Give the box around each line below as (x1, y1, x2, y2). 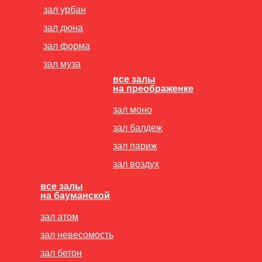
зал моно (113, 104, 152, 115)
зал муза (43, 58, 81, 69)
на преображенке (113, 83, 194, 94)
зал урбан (43, 4, 86, 15)
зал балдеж (113, 122, 163, 133)
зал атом (40, 211, 78, 222)
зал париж (113, 140, 157, 151)
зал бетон (40, 247, 82, 258)
